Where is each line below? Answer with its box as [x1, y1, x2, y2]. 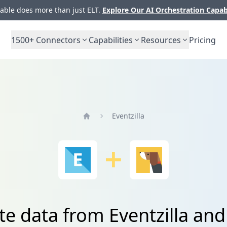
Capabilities [89, 34, 133, 46]
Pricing [189, 34, 216, 46]
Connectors [34, 34, 81, 46]
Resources [141, 34, 181, 46]
